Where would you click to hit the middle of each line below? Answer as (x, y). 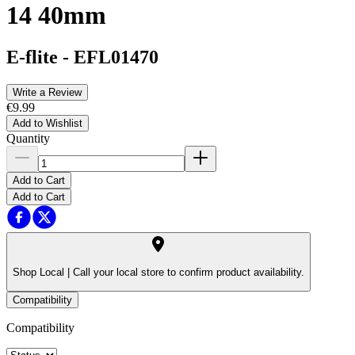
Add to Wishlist (48, 124)
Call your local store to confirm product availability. (187, 273)
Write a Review (47, 93)
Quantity (28, 139)
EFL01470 (116, 57)
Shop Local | (41, 273)
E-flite (32, 57)
